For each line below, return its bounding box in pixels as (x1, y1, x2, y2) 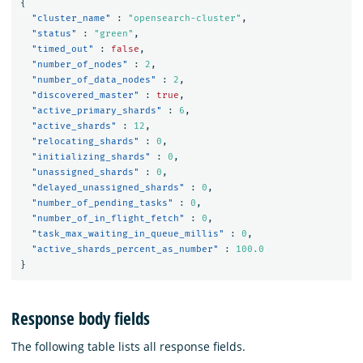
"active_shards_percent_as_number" (31, 244, 219, 255)
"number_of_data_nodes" (31, 75, 156, 86)
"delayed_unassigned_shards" (31, 182, 185, 194)
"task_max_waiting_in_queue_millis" (31, 228, 224, 240)
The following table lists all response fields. (11, 338, 246, 354)
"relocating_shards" (31, 136, 139, 147)
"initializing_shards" (31, 152, 151, 163)
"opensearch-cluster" (127, 13, 241, 24)
